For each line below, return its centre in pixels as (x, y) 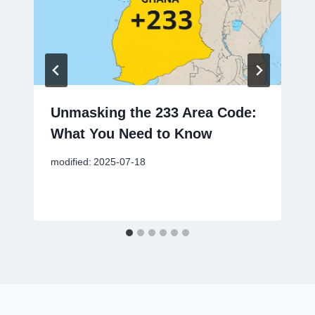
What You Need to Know (131, 133)
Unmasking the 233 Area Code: (154, 112)
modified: (71, 162)
